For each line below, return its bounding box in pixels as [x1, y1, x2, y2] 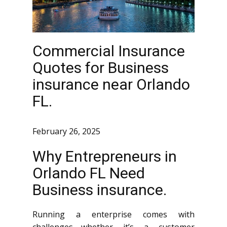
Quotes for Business [32, 59, 169, 77]
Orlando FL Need [32, 164, 145, 182]
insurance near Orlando [32, 75, 190, 93]
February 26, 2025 [32, 126, 100, 137]
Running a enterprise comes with [32, 209, 195, 220]
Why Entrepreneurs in [32, 147, 177, 165]
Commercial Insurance [32, 42, 185, 60]
